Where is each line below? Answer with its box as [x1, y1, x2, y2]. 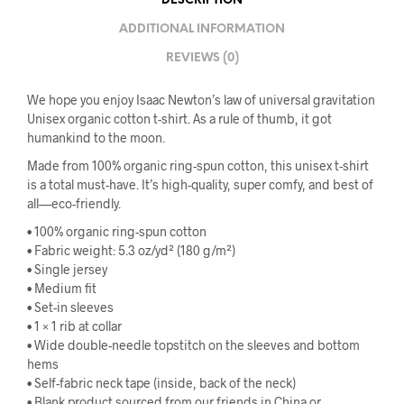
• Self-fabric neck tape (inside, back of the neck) [27, 375, 296, 391]
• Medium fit [27, 280, 96, 297]
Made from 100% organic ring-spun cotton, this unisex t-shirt [27, 158, 369, 174]
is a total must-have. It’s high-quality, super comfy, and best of [27, 177, 373, 193]
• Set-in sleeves [27, 299, 114, 316]
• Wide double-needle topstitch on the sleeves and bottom [27, 337, 360, 353]
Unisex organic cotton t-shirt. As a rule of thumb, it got [27, 111, 332, 127]
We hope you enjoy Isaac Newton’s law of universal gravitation [27, 92, 375, 108]
